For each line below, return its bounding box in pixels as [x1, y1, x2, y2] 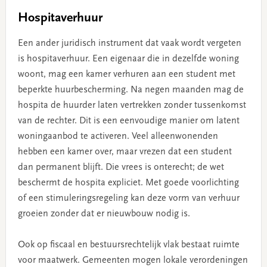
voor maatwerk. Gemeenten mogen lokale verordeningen [17, 256, 248, 266]
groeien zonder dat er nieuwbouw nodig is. [17, 209, 190, 219]
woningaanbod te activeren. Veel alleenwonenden [17, 132, 218, 142]
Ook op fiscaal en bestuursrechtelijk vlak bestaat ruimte [17, 240, 240, 250]
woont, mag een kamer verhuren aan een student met [17, 70, 235, 80]
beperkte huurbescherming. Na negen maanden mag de [17, 85, 244, 95]
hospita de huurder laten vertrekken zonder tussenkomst [17, 101, 246, 111]
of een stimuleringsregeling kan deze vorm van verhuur [17, 194, 240, 204]
